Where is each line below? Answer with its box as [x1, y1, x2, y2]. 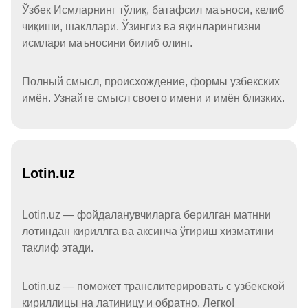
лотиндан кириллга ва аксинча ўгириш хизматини [22, 225, 274, 238]
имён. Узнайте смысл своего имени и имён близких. [22, 92, 285, 104]
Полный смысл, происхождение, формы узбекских [22, 76, 280, 88]
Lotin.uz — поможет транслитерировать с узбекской [22, 280, 285, 293]
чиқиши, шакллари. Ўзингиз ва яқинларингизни [22, 21, 261, 33]
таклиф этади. [22, 242, 93, 254]
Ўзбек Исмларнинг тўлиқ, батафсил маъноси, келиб [22, 4, 284, 16]
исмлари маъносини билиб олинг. [22, 37, 192, 49]
